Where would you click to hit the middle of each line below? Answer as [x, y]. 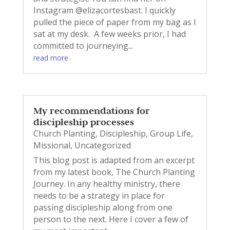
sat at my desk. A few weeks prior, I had [109, 34]
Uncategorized [102, 145]
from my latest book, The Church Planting [114, 172]
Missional [52, 145]
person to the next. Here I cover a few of [111, 219]
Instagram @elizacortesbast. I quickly [104, 10]
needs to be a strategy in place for [99, 195]
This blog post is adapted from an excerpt [114, 160]
